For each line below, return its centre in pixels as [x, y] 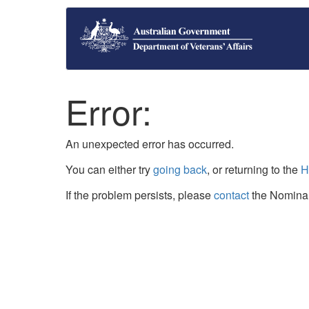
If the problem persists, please [140, 195]
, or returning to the [254, 169]
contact [231, 195]
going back [180, 169]
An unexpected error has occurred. [150, 144]
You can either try [109, 169]
